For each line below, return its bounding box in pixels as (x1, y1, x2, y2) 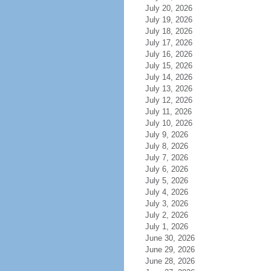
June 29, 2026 (145, 245, 209, 254)
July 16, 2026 (145, 50, 207, 59)
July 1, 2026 (145, 222, 203, 231)
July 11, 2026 (145, 107, 206, 116)
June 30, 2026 (145, 233, 209, 243)
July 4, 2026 (145, 188, 203, 197)
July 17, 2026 (145, 38, 207, 47)
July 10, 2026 (145, 119, 207, 128)
